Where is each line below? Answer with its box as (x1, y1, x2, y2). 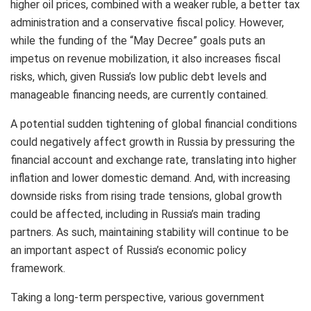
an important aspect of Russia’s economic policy (10, 243, 246, 257)
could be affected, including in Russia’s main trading (10, 207, 260, 221)
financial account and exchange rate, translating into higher (10, 153, 296, 167)
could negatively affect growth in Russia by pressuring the (10, 135, 295, 149)
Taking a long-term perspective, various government (10, 290, 264, 304)
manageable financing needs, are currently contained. (10, 87, 268, 101)
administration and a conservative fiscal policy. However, (10, 15, 284, 29)
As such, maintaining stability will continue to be (56, 225, 289, 239)
